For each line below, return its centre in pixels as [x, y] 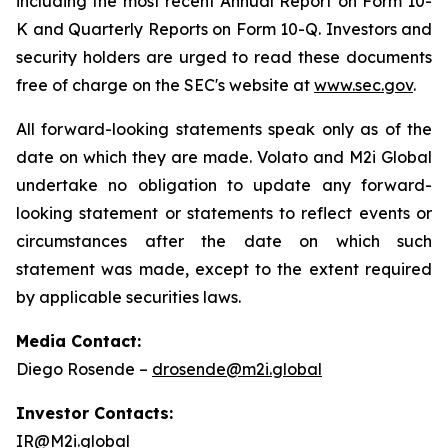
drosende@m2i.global [237, 369]
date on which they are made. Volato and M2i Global [224, 157]
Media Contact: [78, 341]
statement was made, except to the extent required [224, 269]
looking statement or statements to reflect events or [224, 213]
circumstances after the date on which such [224, 241]
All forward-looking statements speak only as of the [224, 129]
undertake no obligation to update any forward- [224, 185]
